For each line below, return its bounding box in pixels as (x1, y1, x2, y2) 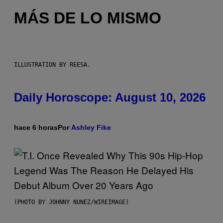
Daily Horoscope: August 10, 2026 (14, 90, 206, 104)
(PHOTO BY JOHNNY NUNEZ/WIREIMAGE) (14, 198, 129, 206)
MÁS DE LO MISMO (14, 9, 161, 27)
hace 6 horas (14, 123, 58, 131)
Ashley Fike (71, 123, 111, 131)
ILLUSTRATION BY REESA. (14, 61, 91, 68)
